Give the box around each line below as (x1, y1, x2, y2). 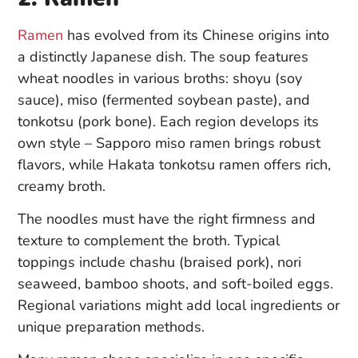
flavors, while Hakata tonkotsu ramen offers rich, (18, 154, 331, 174)
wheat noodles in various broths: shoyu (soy (18, 68, 302, 88)
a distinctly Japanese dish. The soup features (18, 46, 308, 66)
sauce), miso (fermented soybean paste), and (18, 89, 310, 109)
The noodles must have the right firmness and (18, 209, 316, 229)
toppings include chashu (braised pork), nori (18, 252, 301, 272)
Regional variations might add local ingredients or (18, 295, 340, 315)
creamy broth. (18, 176, 105, 196)
